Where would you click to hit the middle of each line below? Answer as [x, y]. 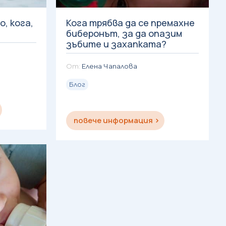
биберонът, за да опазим [124, 33]
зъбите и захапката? [116, 44]
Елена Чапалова [109, 66]
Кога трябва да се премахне [130, 22]
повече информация [113, 120]
